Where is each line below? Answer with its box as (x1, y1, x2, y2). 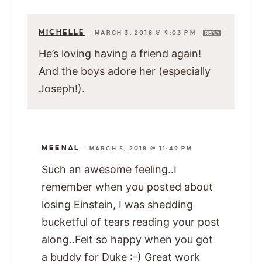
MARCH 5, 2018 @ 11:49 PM (89, 145, 193, 152)
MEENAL (42, 144, 80, 153)
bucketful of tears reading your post (42, 216, 220, 229)
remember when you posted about (42, 181, 213, 194)
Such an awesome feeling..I (42, 163, 177, 176)
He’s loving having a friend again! (39, 47, 201, 60)
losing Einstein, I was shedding (42, 198, 193, 211)
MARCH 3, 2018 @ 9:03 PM (95, 29, 199, 36)
